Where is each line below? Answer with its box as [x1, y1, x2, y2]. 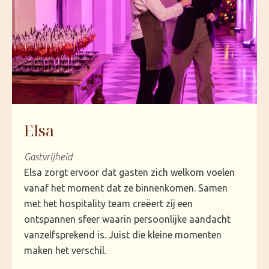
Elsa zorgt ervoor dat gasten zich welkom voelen [24, 166, 235, 178]
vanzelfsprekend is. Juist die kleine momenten [24, 229, 222, 240]
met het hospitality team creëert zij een [24, 198, 193, 209]
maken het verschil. [24, 244, 106, 256]
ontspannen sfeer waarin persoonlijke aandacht [24, 213, 231, 225]
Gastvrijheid [24, 151, 73, 162]
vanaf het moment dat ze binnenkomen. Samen [24, 182, 228, 193]
